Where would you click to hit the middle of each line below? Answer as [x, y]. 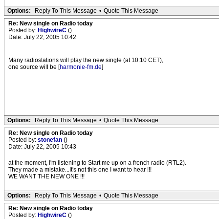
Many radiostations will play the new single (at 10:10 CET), [86, 60]
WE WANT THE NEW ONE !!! [46, 176]
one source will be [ [34, 67]
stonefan [51, 140]
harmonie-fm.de [81, 67]
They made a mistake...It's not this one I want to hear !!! [80, 170]
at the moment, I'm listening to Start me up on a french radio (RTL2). [97, 163]
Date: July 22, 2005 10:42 [42, 37]
